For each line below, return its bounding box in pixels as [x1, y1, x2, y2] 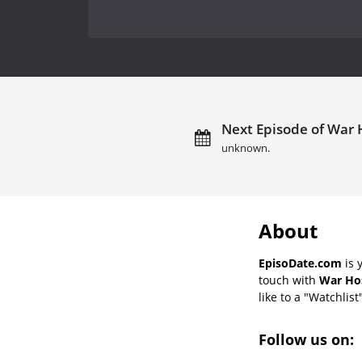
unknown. [221, 141, 270, 155]
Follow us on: [259, 329, 358, 349]
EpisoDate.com [259, 255, 342, 271]
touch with [259, 271, 319, 288]
